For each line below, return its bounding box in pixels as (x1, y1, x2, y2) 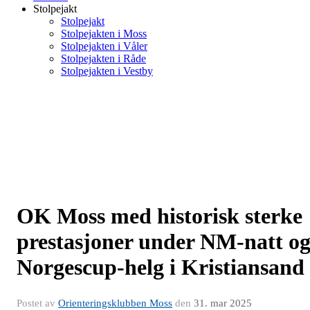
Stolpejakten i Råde (61, 53, 146, 64)
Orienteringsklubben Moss (58, 298, 172, 309)
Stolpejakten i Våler (61, 40, 147, 52)
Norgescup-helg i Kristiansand (17, 255, 304, 280)
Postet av (17, 298, 58, 309)
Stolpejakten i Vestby (61, 65, 153, 77)
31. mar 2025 (194, 298, 252, 309)
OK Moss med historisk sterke (17, 203, 302, 228)
